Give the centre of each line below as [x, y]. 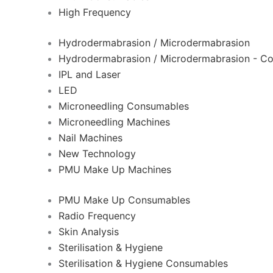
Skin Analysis [89, 232]
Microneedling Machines [114, 122]
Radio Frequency [97, 216]
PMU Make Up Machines [115, 169]
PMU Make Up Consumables [124, 200]
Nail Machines [90, 138]
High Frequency [95, 12]
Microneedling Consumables [124, 106]
